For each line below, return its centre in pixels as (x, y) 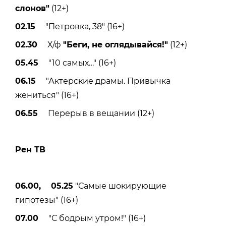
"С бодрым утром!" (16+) (92, 218)
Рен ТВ (30, 149)
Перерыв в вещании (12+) (96, 113)
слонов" (32, 8)
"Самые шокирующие (120, 186)
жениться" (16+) (47, 95)
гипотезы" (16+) (47, 200)
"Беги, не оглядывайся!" (116, 44)
